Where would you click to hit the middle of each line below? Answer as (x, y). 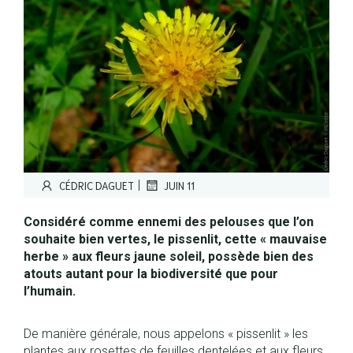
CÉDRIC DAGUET (97, 185)
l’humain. (50, 291)
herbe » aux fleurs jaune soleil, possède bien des (169, 256)
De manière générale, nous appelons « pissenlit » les (166, 334)
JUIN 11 (179, 185)
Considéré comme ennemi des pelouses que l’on (169, 222)
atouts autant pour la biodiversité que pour (151, 274)
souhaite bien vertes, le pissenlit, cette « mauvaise (175, 239)
